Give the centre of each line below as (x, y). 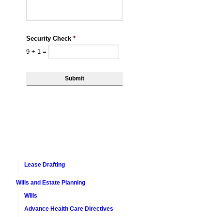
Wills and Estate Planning (50, 183)
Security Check (49, 39)
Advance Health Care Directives (69, 209)
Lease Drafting (44, 165)
